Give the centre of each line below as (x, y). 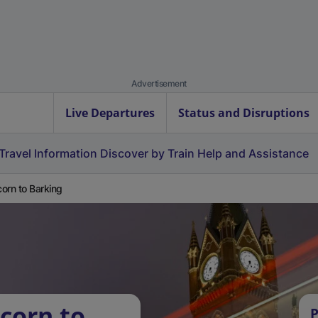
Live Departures (110, 113)
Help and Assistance (253, 153)
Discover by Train (147, 153)
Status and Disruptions (244, 113)
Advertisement (159, 83)
